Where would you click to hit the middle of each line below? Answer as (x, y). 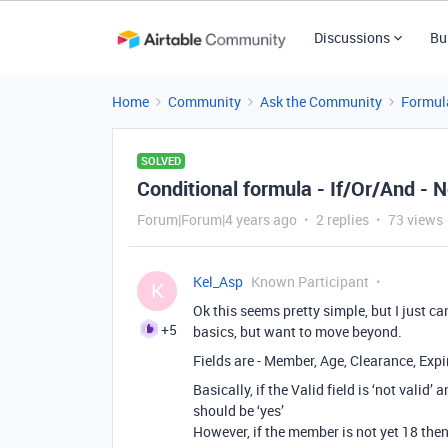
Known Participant (310, 281)
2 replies (342, 219)
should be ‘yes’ (238, 410)
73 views (415, 219)
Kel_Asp (218, 281)
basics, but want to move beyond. (297, 331)
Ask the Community (321, 101)
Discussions (351, 37)
